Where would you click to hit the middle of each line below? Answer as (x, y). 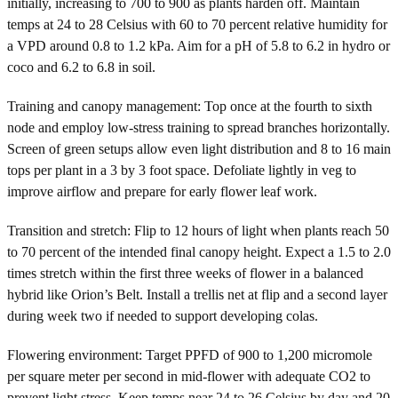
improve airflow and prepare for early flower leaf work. (162, 191)
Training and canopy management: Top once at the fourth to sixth (190, 106)
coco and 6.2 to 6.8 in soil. (81, 67)
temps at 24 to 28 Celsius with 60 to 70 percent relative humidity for (197, 24)
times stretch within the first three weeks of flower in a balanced (185, 273)
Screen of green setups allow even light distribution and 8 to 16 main (199, 148)
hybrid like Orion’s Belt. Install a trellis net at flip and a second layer (197, 294)
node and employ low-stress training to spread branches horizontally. (199, 127)
